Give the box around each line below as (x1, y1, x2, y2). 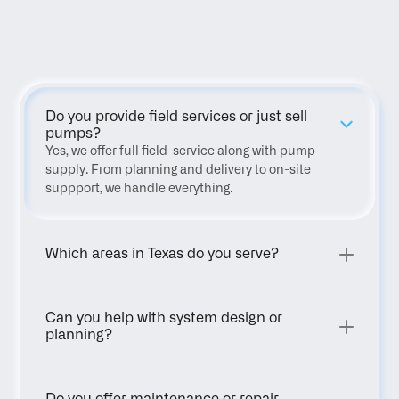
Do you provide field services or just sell (45, 110, 308, 124)
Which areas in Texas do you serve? (45, 247, 280, 261)
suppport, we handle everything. (45, 183, 233, 195)
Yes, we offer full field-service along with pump (45, 145, 316, 158)
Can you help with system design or (45, 311, 283, 325)
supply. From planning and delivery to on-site (45, 164, 312, 176)
